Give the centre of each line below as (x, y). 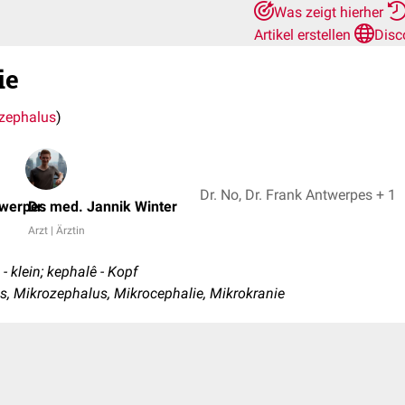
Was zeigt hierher (330, 12)
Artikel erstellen (304, 35)
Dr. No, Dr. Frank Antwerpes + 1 (386, 194)
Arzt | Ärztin (57, 231)
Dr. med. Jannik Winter (103, 207)
